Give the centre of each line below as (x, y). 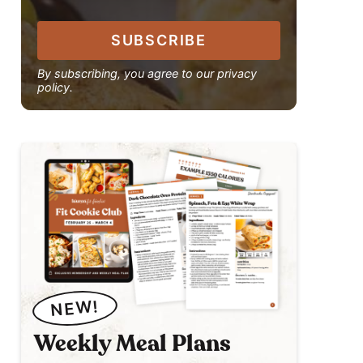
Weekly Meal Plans (132, 344)
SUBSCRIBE (159, 40)
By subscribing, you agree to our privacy (147, 73)
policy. (55, 87)
